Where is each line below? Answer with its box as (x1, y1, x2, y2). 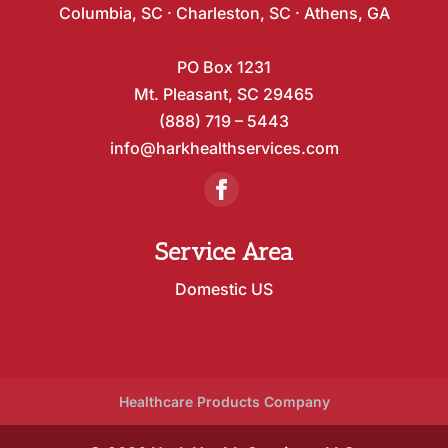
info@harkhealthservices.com (109, 137, 339, 158)
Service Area (155, 236, 293, 266)
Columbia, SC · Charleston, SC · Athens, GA (58, 2, 390, 23)
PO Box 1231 (177, 56, 271, 77)
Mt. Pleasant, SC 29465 (134, 83, 314, 104)
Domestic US (175, 278, 273, 299)
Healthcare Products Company (118, 393, 330, 411)
